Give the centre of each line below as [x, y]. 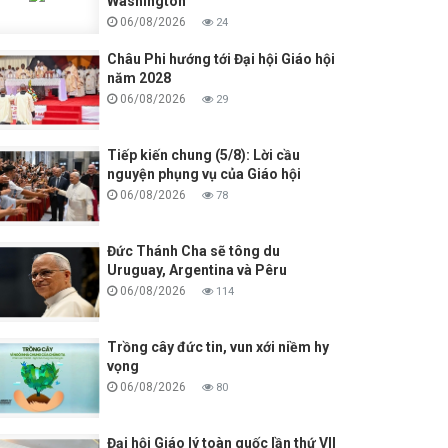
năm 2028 [138, 78]
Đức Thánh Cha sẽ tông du [193, 251]
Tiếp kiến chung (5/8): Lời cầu [203, 155]
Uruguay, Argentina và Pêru [196, 270]
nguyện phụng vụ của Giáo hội [203, 174]
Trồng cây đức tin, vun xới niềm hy [217, 347]
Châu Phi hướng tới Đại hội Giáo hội [220, 59]
